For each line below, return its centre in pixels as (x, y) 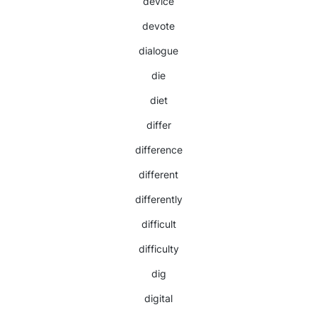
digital (158, 298)
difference (158, 150)
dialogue (158, 51)
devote (158, 26)
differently (158, 199)
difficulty (158, 249)
